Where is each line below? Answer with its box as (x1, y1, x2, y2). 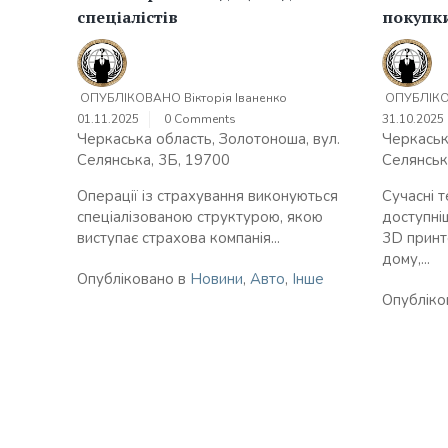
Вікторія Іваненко (184, 90, 287, 107)
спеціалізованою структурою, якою (77, 207, 323, 228)
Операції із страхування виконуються (77, 186, 338, 207)
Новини (190, 269, 243, 290)
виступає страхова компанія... (77, 228, 280, 249)
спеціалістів (77, 5, 178, 28)
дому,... (382, 249, 430, 270)
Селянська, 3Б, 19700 (77, 150, 230, 171)
